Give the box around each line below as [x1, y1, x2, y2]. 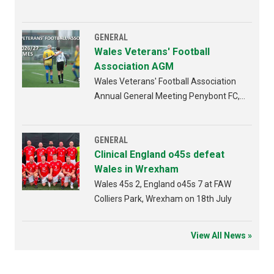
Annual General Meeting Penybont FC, [94, 91, 240, 102]
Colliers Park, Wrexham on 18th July [94, 194, 232, 204]
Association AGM [94, 61, 174, 73]
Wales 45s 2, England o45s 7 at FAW [94, 179, 231, 190]
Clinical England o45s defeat [94, 149, 224, 161]
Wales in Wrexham [94, 163, 179, 176]
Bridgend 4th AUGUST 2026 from [94, 106, 222, 116]
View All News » [191, 231, 252, 241]
